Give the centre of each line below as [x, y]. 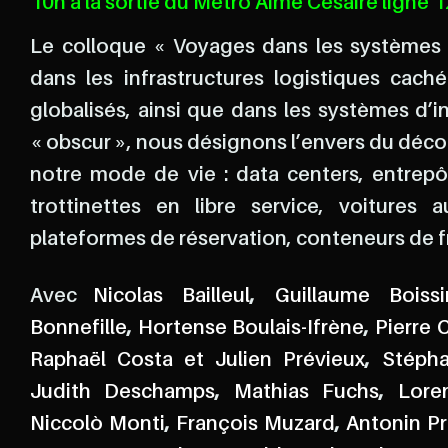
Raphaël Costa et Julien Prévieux [198, 360]
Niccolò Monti [97, 424]
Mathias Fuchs [306, 392]
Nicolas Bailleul [172, 296]
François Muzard [255, 424]
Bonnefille [78, 328]
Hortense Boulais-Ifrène [251, 328]
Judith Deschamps [123, 392]
